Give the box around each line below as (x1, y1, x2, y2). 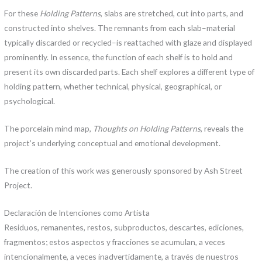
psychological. (4, 96, 57, 106)
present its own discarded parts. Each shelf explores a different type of (4, 67, 255, 77)
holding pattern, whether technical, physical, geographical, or (4, 81, 222, 92)
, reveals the (201, 123, 244, 134)
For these (4, 8, 40, 19)
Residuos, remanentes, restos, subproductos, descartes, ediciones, (4, 222, 244, 232)
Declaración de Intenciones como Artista (4, 207, 150, 218)
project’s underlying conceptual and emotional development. (4, 138, 221, 149)
